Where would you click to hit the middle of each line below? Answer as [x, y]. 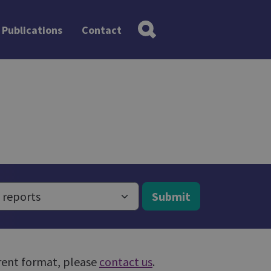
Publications [32, 30]
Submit [171, 196]
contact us [126, 262]
